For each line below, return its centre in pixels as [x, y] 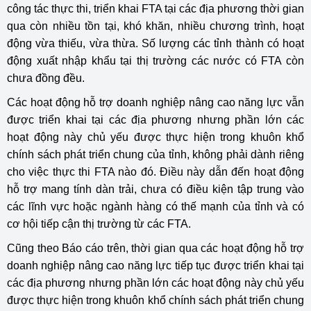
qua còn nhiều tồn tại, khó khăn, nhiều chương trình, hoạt [155, 26]
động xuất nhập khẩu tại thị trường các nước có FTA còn [155, 61]
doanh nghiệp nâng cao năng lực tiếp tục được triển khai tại [155, 266]
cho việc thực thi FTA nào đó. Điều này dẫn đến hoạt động [155, 172]
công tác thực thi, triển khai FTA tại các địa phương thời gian [155, 9]
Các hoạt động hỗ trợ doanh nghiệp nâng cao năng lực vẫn [155, 102]
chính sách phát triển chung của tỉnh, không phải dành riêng [155, 154]
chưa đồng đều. [46, 78]
